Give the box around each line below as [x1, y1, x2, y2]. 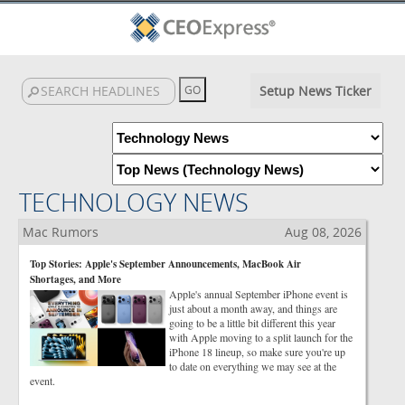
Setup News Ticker [259, 82, 372, 99]
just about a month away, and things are [169, 301, 337, 316]
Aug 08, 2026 [285, 223, 362, 240]
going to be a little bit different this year [169, 316, 335, 330]
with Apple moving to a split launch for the [169, 330, 353, 344]
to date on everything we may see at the [169, 359, 336, 373]
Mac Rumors [23, 223, 99, 240]
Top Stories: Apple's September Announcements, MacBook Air [30, 257, 301, 271]
